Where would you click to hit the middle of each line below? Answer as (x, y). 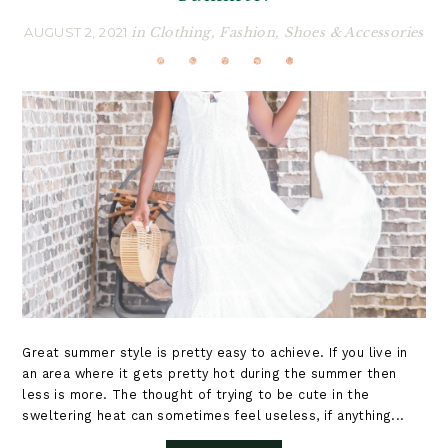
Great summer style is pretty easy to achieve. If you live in (215, 352)
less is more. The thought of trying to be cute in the (196, 394)
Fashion (247, 33)
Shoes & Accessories (354, 33)
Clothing (180, 33)
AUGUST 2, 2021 (78, 32)
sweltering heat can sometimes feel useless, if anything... (213, 415)
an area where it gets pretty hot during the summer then (209, 373)
